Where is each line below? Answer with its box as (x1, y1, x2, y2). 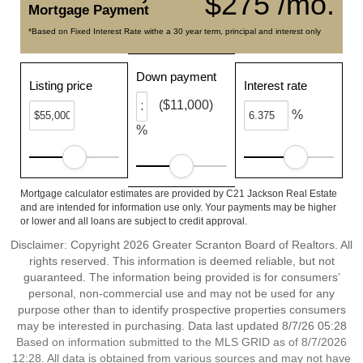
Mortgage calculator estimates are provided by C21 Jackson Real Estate (20, 188, 337, 199)
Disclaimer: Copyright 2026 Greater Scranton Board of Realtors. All (11, 238, 352, 251)
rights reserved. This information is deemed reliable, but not (28, 254, 335, 267)
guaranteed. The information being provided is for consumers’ (23, 271, 340, 284)
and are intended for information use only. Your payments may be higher (20, 202, 336, 213)
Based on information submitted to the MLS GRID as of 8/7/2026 (16, 335, 347, 348)
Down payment (136, 70, 217, 83)
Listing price (29, 79, 92, 92)
